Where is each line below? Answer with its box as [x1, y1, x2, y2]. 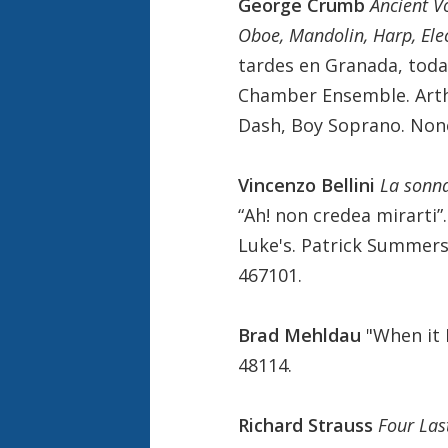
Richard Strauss [237, 412, 378, 437]
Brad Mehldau [237, 322, 366, 347]
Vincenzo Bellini [237, 172, 380, 197]
